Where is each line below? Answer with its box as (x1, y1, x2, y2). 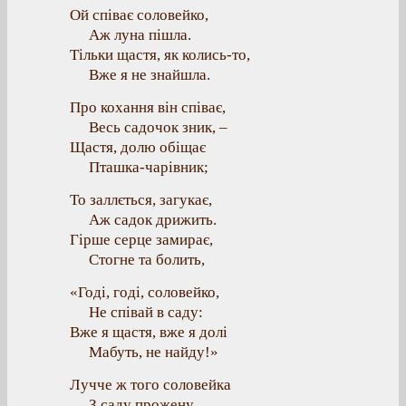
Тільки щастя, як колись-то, (70, 46, 250, 63)
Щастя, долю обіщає (70, 139, 206, 156)
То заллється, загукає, (70, 191, 212, 208)
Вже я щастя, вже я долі (70, 324, 227, 341)
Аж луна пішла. (89, 26, 191, 43)
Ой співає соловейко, (70, 6, 208, 24)
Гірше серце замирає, (70, 231, 213, 248)
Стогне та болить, (89, 251, 205, 268)
